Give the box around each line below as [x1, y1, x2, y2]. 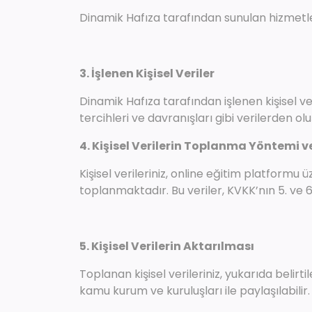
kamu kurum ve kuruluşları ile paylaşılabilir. [79, 283, 310, 299]
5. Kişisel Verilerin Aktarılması [79, 238, 254, 254]
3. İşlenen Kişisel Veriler [79, 65, 214, 81]
